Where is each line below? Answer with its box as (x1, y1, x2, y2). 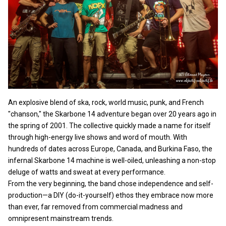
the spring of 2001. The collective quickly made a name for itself (8, 121, 211, 130)
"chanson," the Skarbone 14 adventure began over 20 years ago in (8, 109, 216, 118)
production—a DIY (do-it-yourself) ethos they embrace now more (8, 191, 213, 199)
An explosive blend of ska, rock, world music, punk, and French (8, 98, 204, 106)
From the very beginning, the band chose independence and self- (8, 179, 213, 188)
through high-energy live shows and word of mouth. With (8, 133, 187, 141)
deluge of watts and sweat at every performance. (8, 167, 165, 176)
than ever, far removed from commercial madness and (8, 202, 183, 211)
